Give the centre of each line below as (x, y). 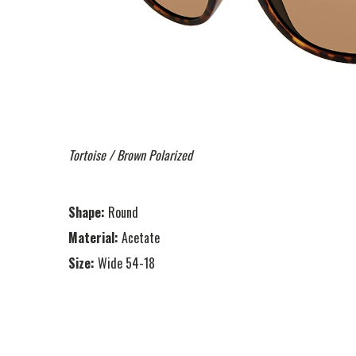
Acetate (141, 237)
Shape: (87, 212)
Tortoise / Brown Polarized (130, 155)
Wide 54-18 (126, 263)
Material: (93, 237)
